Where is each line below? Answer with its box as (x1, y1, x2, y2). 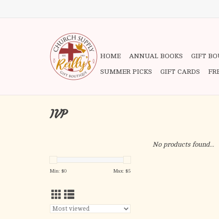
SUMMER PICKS (100, 68, 152, 75)
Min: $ (50, 168, 64, 174)
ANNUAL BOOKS (129, 52, 183, 60)
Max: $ (113, 168, 128, 174)
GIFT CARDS (160, 68, 200, 75)
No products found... (153, 141, 214, 148)
